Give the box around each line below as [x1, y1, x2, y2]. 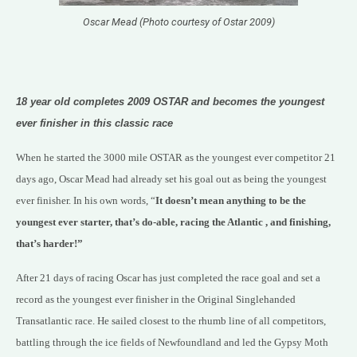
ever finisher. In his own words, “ [16, 194, 155, 207]
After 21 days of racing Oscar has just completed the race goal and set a [16, 272, 320, 284]
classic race [115, 117, 173, 130]
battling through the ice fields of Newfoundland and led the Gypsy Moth [16, 336, 328, 349]
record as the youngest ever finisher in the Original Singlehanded [16, 293, 296, 306]
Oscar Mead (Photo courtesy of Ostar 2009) [82, 16, 275, 29]
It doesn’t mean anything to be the [155, 194, 306, 207]
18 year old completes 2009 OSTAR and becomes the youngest [16, 96, 324, 108]
